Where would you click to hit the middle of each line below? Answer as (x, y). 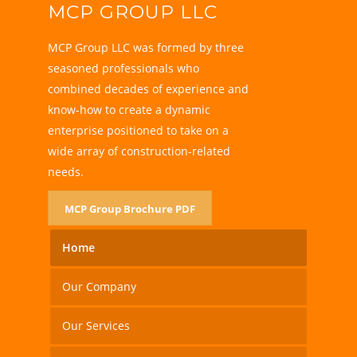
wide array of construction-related (139, 151)
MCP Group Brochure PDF (129, 208)
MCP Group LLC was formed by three (145, 48)
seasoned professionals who (123, 69)
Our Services (96, 325)
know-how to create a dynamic (129, 110)
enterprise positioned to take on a (138, 131)
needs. (65, 172)
